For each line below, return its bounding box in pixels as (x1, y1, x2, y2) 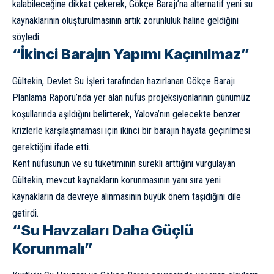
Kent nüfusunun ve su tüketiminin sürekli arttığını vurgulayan (12, 158, 235, 170)
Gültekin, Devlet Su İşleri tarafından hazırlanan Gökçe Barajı (12, 75, 235, 87)
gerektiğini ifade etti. (12, 141, 91, 154)
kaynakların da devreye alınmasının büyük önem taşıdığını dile (12, 191, 241, 203)
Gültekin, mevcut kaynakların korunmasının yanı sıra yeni (12, 174, 221, 187)
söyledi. (12, 31, 41, 43)
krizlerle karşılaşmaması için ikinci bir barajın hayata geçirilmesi (12, 125, 250, 137)
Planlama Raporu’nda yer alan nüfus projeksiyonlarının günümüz (12, 92, 250, 104)
